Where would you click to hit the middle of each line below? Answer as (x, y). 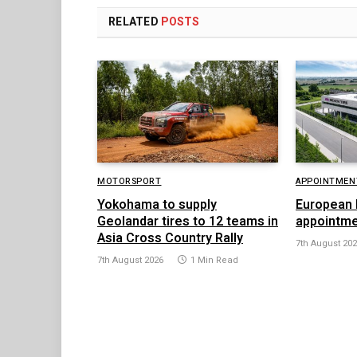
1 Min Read (214, 261)
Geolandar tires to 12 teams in (188, 222)
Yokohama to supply (157, 205)
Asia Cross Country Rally (170, 239)
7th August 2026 (130, 261)
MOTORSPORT (129, 182)
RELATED (135, 22)
